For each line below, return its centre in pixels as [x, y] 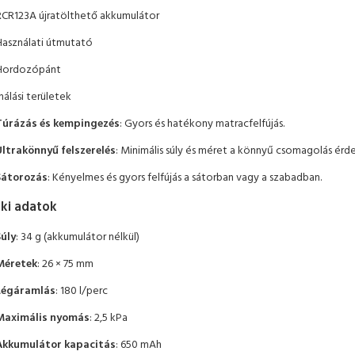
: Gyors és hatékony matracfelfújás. [202, 124]
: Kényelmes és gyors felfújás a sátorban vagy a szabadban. [185, 177]
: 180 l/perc [82, 292]
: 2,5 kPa [109, 319]
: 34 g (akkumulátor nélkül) [78, 238]
